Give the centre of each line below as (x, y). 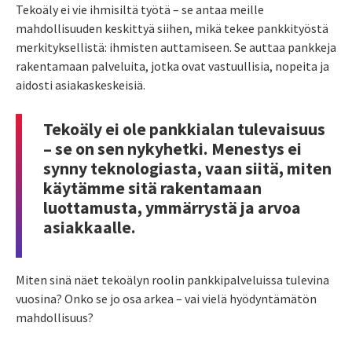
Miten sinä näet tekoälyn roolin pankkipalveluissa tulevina (172, 279)
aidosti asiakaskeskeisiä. (81, 85)
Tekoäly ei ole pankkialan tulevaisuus (184, 129)
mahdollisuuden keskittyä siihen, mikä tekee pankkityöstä (172, 29)
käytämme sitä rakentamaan (152, 188)
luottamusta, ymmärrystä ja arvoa (172, 207)
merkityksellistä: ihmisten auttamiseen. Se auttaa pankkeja (176, 48)
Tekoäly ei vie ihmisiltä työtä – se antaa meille (140, 10)
